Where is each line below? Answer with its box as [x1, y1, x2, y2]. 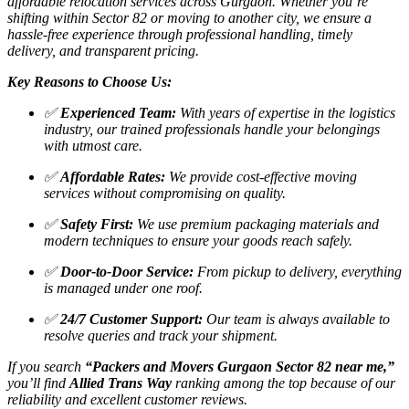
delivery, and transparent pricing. [7, 42, 199, 58]
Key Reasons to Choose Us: [7, 73, 172, 89]
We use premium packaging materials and [133, 215, 379, 232]
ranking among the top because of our [172, 374, 395, 391]
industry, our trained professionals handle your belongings [44, 121, 380, 137]
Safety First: [60, 215, 133, 232]
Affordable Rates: [60, 168, 165, 184]
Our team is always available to [203, 310, 390, 327]
